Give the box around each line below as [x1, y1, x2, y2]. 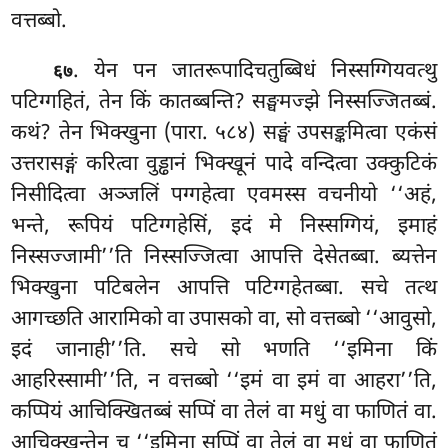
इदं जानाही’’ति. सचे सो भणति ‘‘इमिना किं [11, 336, 437, 365]
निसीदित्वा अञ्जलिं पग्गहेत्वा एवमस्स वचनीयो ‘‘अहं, [11, 181, 437, 210]
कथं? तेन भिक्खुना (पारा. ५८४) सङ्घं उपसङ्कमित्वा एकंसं [11, 119, 437, 148]
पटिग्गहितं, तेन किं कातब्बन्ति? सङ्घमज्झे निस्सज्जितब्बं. [11, 88, 437, 117]
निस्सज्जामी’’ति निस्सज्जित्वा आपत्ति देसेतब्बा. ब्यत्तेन [11, 243, 437, 272]
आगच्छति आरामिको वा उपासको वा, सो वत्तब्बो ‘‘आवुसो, [11, 305, 437, 334]
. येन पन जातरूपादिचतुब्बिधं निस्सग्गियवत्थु [73, 57, 437, 86]
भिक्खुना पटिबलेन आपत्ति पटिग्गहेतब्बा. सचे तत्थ [11, 274, 437, 303]
